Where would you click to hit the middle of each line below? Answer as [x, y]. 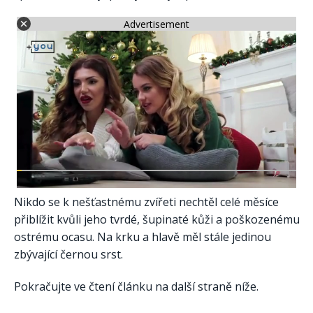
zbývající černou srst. [68, 255]
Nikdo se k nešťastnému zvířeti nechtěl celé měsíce [146, 202]
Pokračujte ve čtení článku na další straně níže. [136, 287]
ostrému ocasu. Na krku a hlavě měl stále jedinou [143, 237]
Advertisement [156, 24]
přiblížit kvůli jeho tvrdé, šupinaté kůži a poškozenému [157, 220]
